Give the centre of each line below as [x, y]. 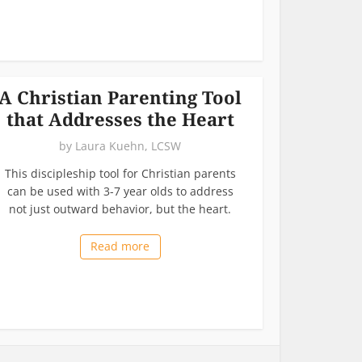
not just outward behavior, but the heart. [120, 208]
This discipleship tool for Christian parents [120, 173]
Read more [120, 246]
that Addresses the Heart [120, 118]
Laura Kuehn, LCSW [128, 145]
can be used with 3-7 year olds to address [120, 191]
